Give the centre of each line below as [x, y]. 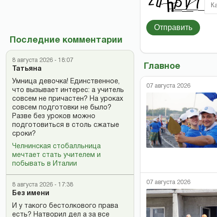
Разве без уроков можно [54, 116]
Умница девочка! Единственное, [66, 81]
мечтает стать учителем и [56, 155]
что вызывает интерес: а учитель [68, 90]
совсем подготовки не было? [62, 108]
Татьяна [27, 69]
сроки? [24, 134]
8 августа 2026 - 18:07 [43, 60]
